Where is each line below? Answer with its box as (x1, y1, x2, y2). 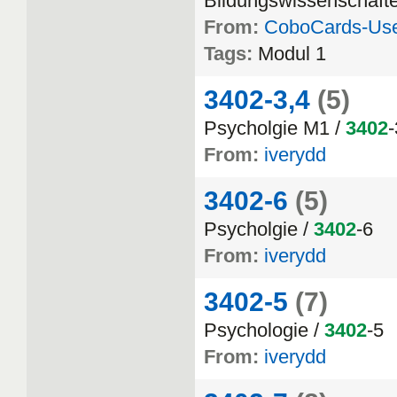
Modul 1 (258, 43, 326, 65)
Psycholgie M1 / (204, 117, 346, 139)
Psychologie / (204, 319, 324, 341)
